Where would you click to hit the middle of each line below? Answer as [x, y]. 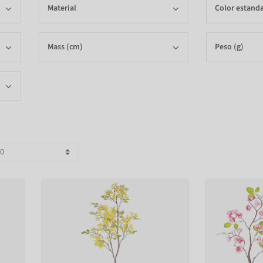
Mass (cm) [65, 47]
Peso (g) [229, 47]
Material [62, 9]
